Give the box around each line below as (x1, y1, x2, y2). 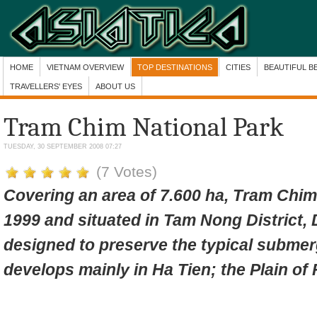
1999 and (4, 211, 78, 229)
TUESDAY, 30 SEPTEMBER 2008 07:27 (4, 143, 122, 150)
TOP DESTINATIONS (137, 63, 212, 71)
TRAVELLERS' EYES (10, 82, 82, 91)
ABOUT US (96, 82, 135, 91)
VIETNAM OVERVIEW (47, 63, 124, 71)
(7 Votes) (96, 163, 157, 180)
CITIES (226, 63, 250, 71)
